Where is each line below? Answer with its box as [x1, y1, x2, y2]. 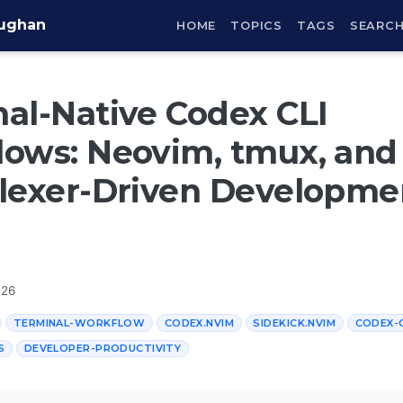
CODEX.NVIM [164, 316, 235, 329]
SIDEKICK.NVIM [253, 316, 336, 329]
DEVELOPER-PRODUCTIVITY [23, 342, 182, 355]
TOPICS [230, 18, 282, 32]
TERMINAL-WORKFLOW [13, 316, 146, 329]
